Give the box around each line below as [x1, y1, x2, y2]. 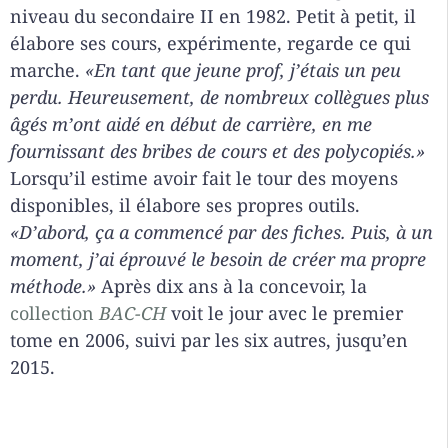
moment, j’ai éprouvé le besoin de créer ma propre [10, 247, 426, 272]
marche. [10, 58, 85, 83]
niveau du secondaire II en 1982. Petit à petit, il [10, 4, 416, 29]
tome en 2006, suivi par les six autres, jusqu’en [10, 328, 408, 353]
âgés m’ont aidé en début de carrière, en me [10, 112, 372, 137]
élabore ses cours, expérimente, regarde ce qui [10, 31, 411, 56]
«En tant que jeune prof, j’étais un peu [85, 58, 401, 83]
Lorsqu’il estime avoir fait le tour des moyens [10, 166, 398, 191]
